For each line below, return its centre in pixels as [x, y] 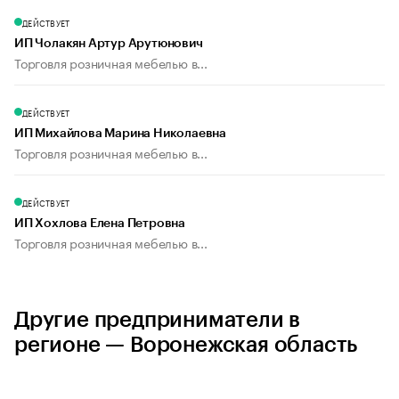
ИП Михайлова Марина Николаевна [120, 134]
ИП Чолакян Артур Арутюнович [109, 44]
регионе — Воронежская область [186, 345]
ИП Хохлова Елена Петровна [100, 224]
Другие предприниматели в [158, 320]
